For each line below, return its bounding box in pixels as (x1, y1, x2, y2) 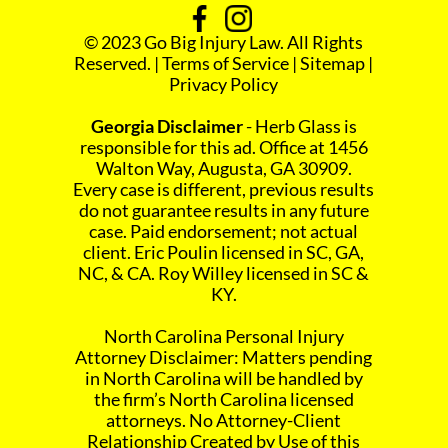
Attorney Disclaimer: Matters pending (75, 346, 373, 369)
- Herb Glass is (242, 115, 357, 138)
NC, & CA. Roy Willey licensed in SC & (78, 262, 370, 285)
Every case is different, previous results (73, 178, 375, 201)
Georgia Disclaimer (90, 115, 243, 138)
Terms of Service (162, 52, 290, 75)
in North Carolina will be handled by (84, 367, 363, 390)
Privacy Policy (169, 73, 279, 96)
